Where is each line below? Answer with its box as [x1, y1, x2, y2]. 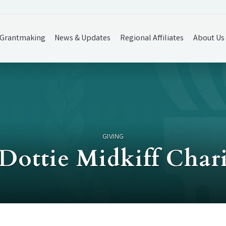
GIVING [102, 132, 124, 143]
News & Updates [54, 32, 111, 44]
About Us [193, 32, 225, 44]
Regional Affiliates [120, 32, 184, 44]
